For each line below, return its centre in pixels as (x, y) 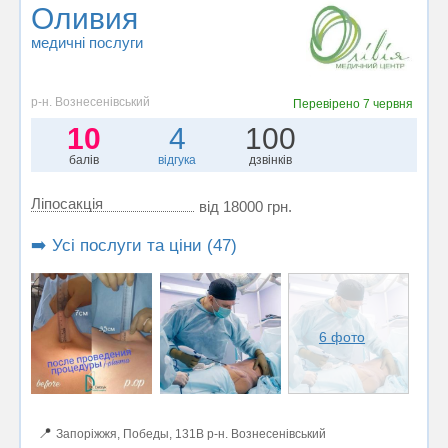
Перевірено (327, 103)
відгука (177, 159)
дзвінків (271, 159)
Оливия (84, 18)
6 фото (342, 337)
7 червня (387, 103)
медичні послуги (87, 42)
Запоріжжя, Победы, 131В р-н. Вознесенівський (191, 433)
